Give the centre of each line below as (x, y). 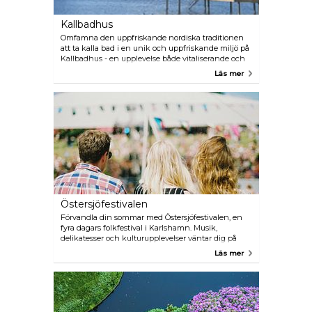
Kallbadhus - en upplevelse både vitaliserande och (153, 58)
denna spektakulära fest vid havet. (124, 249)
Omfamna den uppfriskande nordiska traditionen (152, 38)
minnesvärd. (83, 69)
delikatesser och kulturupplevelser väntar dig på (148, 238)
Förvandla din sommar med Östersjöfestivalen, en (151, 217)
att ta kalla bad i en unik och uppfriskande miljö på (155, 48)
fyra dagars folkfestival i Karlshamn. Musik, (139, 228)
